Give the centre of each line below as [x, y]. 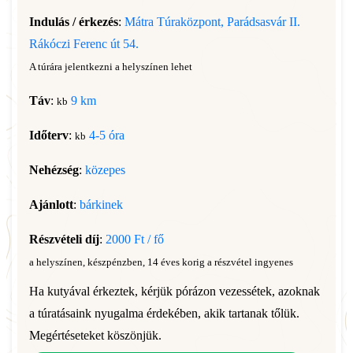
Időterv [49, 135]
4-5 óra [107, 135]
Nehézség [54, 170]
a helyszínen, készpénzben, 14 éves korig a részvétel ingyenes [161, 262]
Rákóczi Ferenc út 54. [84, 44]
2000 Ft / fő [135, 239]
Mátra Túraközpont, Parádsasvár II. [212, 22]
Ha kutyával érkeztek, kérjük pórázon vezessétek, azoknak [175, 291]
